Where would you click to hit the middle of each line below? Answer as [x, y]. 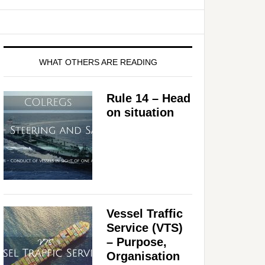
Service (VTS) [145, 227]
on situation [140, 112]
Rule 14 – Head [148, 98]
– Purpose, [137, 242]
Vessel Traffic [145, 213]
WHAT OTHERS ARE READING [98, 62]
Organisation [143, 256]
